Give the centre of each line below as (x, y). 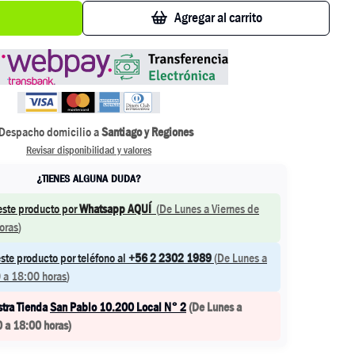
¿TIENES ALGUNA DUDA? (89, 178)
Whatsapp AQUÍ (115, 209)
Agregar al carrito (218, 18)
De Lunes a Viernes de (209, 209)
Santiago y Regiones (147, 132)
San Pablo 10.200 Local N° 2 (118, 307)
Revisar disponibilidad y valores (89, 150)
